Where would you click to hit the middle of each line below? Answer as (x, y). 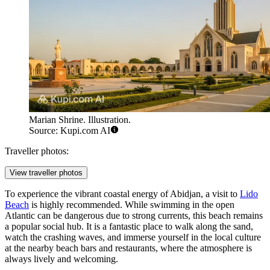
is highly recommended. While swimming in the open (132, 204)
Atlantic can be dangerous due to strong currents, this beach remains (134, 215)
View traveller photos (46, 172)
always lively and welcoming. (61, 259)
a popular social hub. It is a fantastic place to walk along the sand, (129, 226)
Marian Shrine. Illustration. (80, 119)
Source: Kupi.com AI (70, 130)
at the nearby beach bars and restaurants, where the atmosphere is (128, 248)
